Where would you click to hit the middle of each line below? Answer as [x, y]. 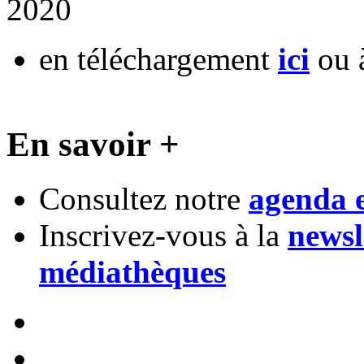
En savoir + [93, 145]
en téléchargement [158, 59]
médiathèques [132, 272]
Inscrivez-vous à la [163, 236]
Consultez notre [144, 199]
